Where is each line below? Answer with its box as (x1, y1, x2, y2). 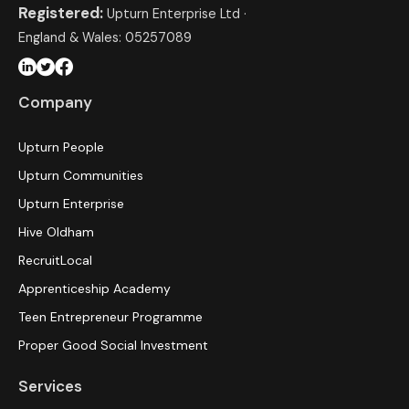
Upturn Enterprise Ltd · (107, 5, 246, 22)
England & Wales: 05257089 (18, 28, 192, 46)
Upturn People (18, 138, 104, 155)
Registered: (18, 2, 107, 23)
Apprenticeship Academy (18, 279, 171, 297)
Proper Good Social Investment (18, 336, 208, 353)
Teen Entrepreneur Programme (18, 308, 203, 325)
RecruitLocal (18, 251, 92, 268)
